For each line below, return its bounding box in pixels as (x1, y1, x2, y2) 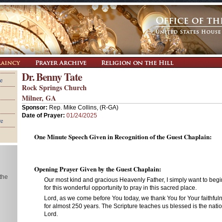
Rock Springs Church (22, 82, 87, 93)
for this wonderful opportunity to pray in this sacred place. (44, 184, 197, 191)
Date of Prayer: (22, 112, 66, 119)
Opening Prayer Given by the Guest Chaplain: (34, 164, 161, 173)
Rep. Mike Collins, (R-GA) (49, 104, 118, 111)
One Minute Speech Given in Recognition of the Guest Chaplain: (34, 132, 212, 141)
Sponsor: (22, 104, 49, 111)
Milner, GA (22, 93, 56, 103)
